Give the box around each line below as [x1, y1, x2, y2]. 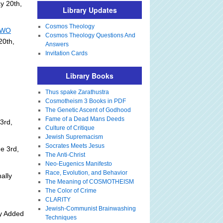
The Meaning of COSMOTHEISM [45, 178, 134, 185]
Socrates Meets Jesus [45, 142, 105, 149]
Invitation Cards [45, 50, 88, 57]
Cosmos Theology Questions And [45, 32, 135, 39]
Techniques [45, 214, 77, 221]
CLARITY [45, 196, 71, 203]
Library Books [66, 71, 113, 81]
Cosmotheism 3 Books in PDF [45, 98, 126, 105]
